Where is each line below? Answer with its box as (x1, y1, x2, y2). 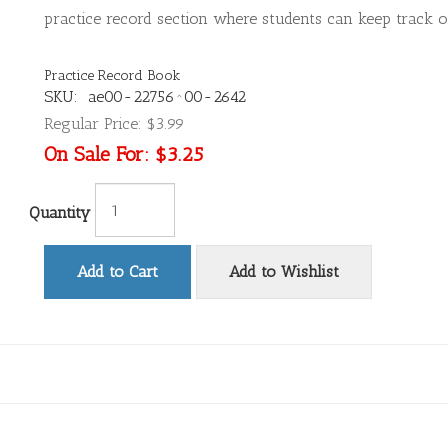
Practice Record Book (44, 67, 180, 84)
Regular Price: (44, 114, 142, 133)
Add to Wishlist (229, 262, 339, 281)
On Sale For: (44, 142, 149, 166)
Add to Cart (77, 262, 158, 281)
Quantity (29, 203, 90, 222)
